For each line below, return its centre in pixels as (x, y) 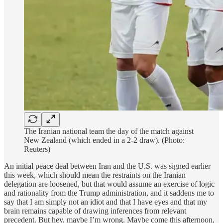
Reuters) (37, 149)
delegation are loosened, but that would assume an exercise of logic (109, 184)
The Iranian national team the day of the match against (109, 131)
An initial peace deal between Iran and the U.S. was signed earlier (107, 166)
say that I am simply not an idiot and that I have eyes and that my (106, 202)
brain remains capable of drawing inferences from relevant (95, 211)
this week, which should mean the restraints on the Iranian (95, 175)
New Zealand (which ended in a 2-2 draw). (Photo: (104, 140)
